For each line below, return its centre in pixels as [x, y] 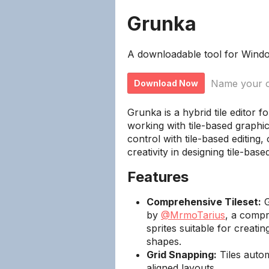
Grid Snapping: [182, 255]
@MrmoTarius [193, 215]
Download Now [166, 83]
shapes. [164, 241]
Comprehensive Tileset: [204, 202]
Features [158, 177]
